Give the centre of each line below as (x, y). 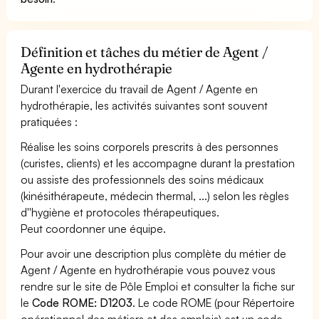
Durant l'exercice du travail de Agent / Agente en (140, 89)
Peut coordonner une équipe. (94, 228)
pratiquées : (49, 121)
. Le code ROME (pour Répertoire (214, 302)
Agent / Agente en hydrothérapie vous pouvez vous (148, 270)
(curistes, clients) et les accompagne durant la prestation (158, 163)
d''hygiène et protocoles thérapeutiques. (120, 212)
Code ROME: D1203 (83, 302)
